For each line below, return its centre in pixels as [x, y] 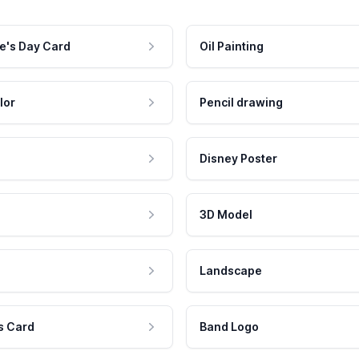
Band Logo [229, 327]
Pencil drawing [241, 103]
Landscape [231, 271]
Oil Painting [232, 46]
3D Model [226, 215]
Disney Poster [238, 159]
